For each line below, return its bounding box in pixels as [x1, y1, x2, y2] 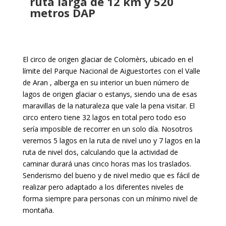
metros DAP [29, 5, 95, 20]
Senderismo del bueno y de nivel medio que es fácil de [22, 171, 200, 180]
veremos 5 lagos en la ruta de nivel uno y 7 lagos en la [22, 136, 200, 145]
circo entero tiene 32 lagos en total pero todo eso [22, 112, 186, 122]
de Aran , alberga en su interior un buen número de [22, 78, 189, 87]
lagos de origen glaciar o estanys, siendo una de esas [22, 89, 197, 99]
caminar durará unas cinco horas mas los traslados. [22, 159, 191, 168]
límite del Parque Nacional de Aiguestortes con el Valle [22, 66, 200, 76]
